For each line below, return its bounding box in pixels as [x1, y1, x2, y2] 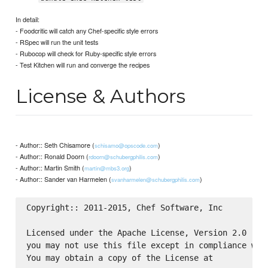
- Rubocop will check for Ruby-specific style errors [16, 48, 157, 58]
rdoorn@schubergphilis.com [89, 152, 159, 161]
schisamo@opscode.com [95, 141, 159, 150]
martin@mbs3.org [84, 163, 130, 172]
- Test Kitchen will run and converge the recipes [16, 59, 150, 69]
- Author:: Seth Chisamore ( [16, 139, 95, 150]
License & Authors [16, 84, 186, 108]
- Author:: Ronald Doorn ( [16, 151, 89, 161]
